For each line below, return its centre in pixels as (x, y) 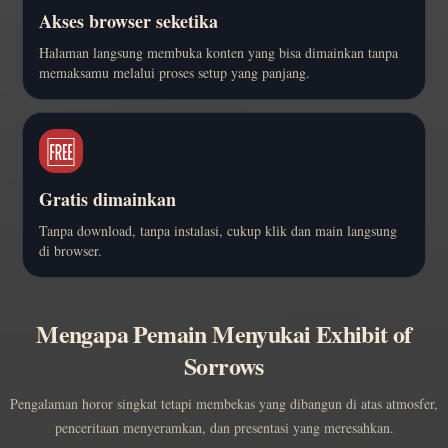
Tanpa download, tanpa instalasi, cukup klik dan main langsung (218, 230)
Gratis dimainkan (107, 198)
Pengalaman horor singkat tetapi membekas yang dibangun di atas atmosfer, (224, 403)
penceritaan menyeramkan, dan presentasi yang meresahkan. (224, 427)
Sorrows (224, 365)
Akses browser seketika (128, 20)
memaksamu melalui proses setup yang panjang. (174, 72)
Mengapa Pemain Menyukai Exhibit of (224, 333)
